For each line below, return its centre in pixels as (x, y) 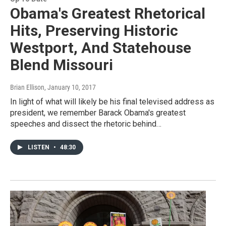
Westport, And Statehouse (101, 47)
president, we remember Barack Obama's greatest (98, 112)
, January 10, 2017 (70, 87)
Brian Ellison (27, 87)
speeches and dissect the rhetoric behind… (86, 124)
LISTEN (39, 147)
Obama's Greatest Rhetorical (108, 13)
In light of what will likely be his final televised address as (112, 101)
